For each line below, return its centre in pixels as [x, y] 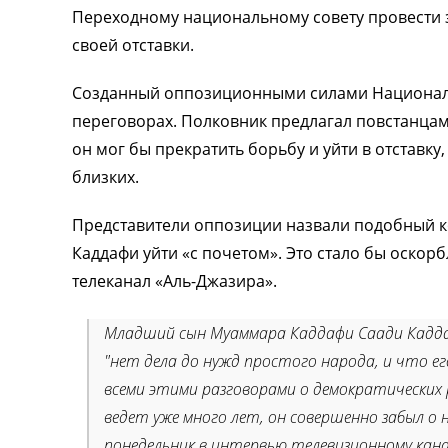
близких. [105, 177]
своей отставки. [133, 45]
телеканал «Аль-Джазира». [174, 281]
